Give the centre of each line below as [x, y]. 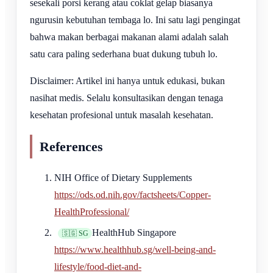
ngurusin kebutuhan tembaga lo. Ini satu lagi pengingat [135, 19]
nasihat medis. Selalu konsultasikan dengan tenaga [126, 97]
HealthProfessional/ [92, 212]
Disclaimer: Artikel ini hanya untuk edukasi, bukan [127, 80]
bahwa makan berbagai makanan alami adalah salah [129, 37]
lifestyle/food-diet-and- [98, 267]
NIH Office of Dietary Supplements [123, 178]
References [71, 146]
